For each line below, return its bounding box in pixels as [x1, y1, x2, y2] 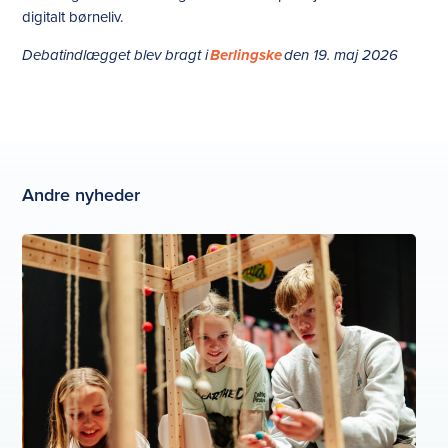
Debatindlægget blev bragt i [22, 47, 211, 66]
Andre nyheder [22, 181, 141, 207]
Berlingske [210, 47, 283, 66]
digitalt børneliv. [22, 6, 124, 28]
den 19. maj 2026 [282, 47, 399, 66]
